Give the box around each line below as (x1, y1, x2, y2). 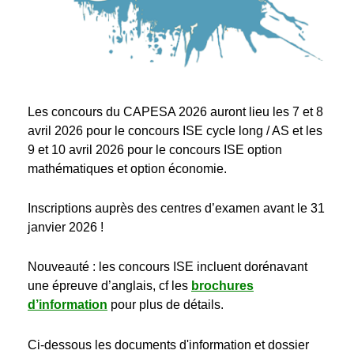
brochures (191, 279, 254, 293)
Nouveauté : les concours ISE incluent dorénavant (28, 260, 307, 274)
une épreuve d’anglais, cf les (28, 279, 191, 293)
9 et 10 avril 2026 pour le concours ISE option (28, 142, 282, 156)
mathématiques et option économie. (28, 161, 227, 175)
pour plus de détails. (107, 298, 224, 312)
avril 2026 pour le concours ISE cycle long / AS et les (28, 123, 322, 137)
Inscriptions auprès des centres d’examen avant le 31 (28, 201, 325, 215)
